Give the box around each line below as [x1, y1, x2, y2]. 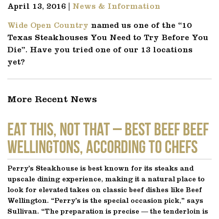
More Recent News [7, 95, 97, 105]
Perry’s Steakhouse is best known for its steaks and [7, 165, 194, 172]
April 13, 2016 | [7, 3, 72, 11]
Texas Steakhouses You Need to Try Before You [7, 34, 208, 42]
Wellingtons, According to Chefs [7, 136, 197, 154]
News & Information [72, 3, 160, 11]
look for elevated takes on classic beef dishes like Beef [7, 187, 202, 194]
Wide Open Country [7, 22, 88, 30]
